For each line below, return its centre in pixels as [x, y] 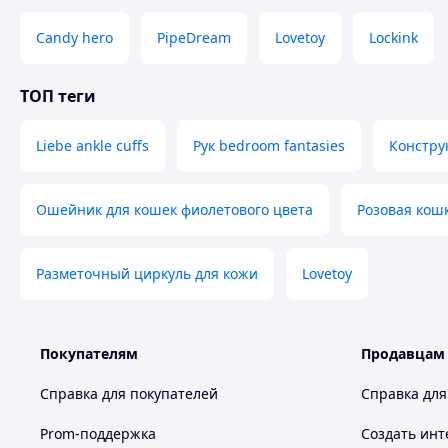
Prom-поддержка [98, 433]
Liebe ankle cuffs [92, 145]
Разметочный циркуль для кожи [147, 273]
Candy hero [74, 37]
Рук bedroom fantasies [269, 145]
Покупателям [89, 353]
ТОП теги [58, 96]
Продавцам [403, 353]
